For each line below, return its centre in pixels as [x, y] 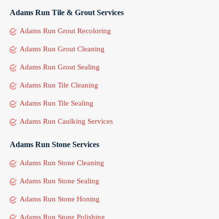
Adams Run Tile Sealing [56, 103]
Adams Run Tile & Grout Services [67, 12]
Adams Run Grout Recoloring [65, 31]
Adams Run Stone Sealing [59, 181]
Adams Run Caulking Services [66, 121]
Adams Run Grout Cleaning [62, 49]
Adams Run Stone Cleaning [62, 163]
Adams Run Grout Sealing [60, 67]
